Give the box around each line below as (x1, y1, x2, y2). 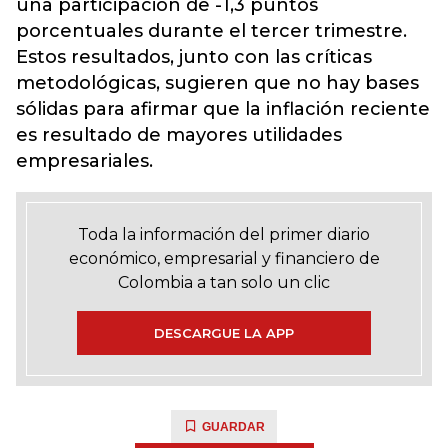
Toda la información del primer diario (78, 224, 370, 244)
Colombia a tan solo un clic (118, 272, 330, 292)
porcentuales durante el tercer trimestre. (16, 19, 407, 42)
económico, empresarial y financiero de (68, 248, 380, 268)
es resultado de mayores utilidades (16, 123, 342, 146)
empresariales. (16, 149, 153, 172)
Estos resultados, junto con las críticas (16, 45, 372, 68)
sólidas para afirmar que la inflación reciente (16, 97, 430, 120)
